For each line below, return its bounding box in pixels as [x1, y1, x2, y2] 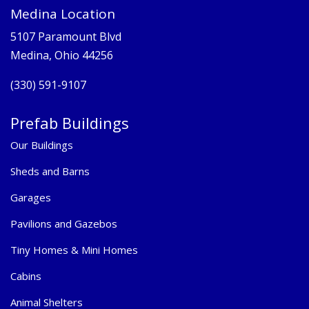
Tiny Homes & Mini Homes [10, 242, 138, 257]
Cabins [10, 268, 41, 283]
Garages [10, 190, 51, 204]
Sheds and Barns [10, 163, 90, 178]
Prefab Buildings [10, 112, 129, 133]
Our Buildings [10, 137, 73, 152]
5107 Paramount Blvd [10, 28, 121, 44]
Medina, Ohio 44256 [10, 47, 113, 63]
